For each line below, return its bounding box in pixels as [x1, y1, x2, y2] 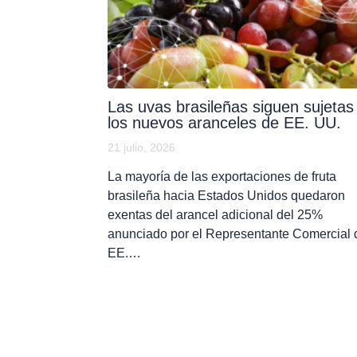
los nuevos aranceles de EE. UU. [107, 114, 341, 132]
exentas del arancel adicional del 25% [107, 208, 323, 222]
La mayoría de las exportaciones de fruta [107, 170, 336, 184]
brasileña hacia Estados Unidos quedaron [107, 189, 345, 203]
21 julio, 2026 [107, 141, 175, 155]
